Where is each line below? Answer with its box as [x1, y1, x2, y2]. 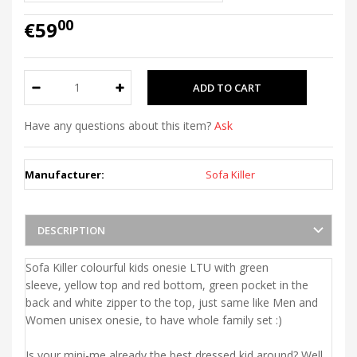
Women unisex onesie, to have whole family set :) [25, 312, 282, 328]
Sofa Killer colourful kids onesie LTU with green [25, 259, 269, 275]
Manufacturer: [25, 167, 104, 182]
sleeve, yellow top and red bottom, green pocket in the [25, 277, 308, 292]
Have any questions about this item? [24, 117, 214, 133]
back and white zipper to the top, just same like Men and [25, 294, 318, 310]
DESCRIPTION [37, 222, 105, 237]
